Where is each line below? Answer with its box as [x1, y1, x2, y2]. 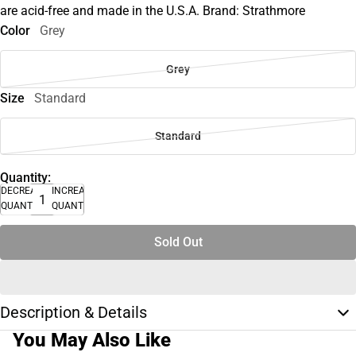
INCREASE [52, 185, 96, 197]
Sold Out [153, 234, 203, 250]
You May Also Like [13, 329, 171, 352]
